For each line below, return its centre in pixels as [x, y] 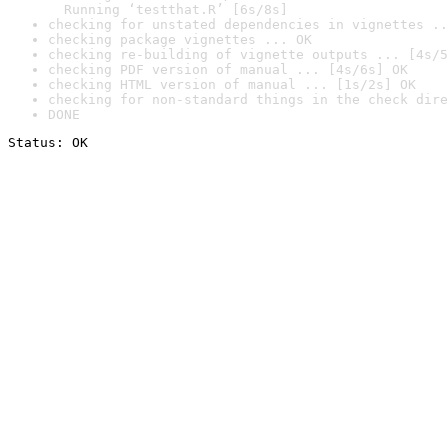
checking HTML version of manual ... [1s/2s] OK [232, 84]
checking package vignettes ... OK [180, 39]
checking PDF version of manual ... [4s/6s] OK [228, 69]
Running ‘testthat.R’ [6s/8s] [168, 9]
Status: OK [48, 142]
